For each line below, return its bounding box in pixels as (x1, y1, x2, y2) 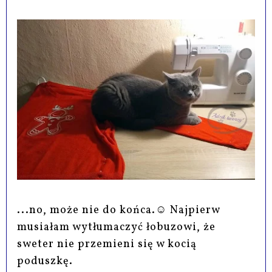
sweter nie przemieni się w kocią (17, 236, 197, 252)
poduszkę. (17, 253, 73, 269)
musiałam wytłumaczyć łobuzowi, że (17, 219, 216, 235)
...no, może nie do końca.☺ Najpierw (17, 202, 220, 218)
